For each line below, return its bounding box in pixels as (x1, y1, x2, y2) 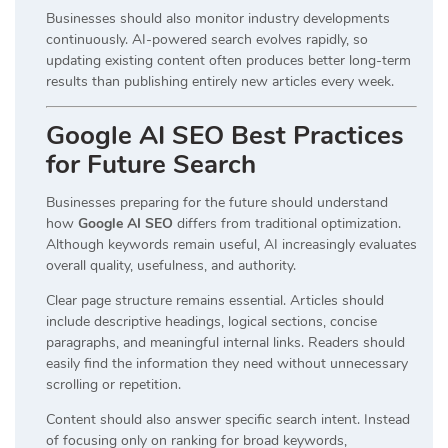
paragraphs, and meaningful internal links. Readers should (46, 332, 405, 352)
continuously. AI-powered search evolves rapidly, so (46, 29, 368, 49)
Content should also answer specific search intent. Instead (46, 409, 410, 429)
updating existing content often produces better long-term (46, 50, 411, 70)
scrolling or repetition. (46, 374, 181, 394)
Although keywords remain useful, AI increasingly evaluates (46, 234, 417, 254)
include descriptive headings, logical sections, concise (46, 311, 377, 331)
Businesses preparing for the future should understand (46, 192, 388, 212)
